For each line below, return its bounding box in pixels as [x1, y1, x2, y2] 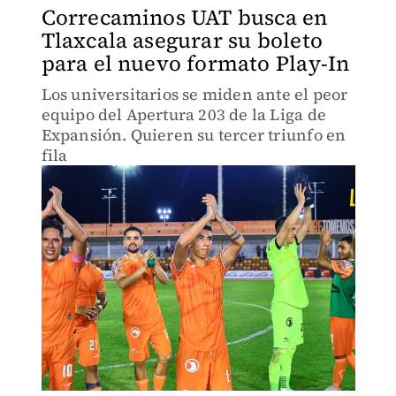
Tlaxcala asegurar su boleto [41, 26, 323, 55]
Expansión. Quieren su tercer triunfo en [41, 124, 346, 146]
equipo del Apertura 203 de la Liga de [41, 103, 326, 126]
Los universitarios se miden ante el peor [41, 83, 348, 105]
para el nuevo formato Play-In [41, 49, 350, 78]
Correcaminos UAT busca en [41, 3, 328, 32]
